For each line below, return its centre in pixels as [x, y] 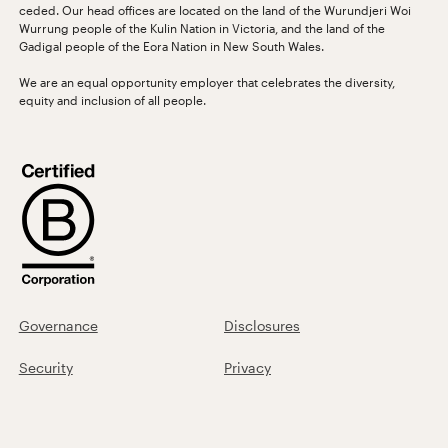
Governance [58, 325]
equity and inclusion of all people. [112, 99]
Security [45, 367]
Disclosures [262, 325]
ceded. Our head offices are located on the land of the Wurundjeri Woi [214, 9]
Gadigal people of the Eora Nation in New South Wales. [171, 45]
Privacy [247, 367]
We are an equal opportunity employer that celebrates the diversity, [206, 81]
